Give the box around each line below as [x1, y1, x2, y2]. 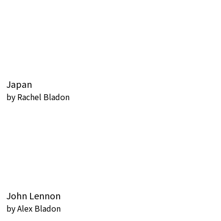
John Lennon [6, 189, 61, 202]
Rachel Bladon [17, 91, 70, 103]
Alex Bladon [17, 202, 61, 214]
